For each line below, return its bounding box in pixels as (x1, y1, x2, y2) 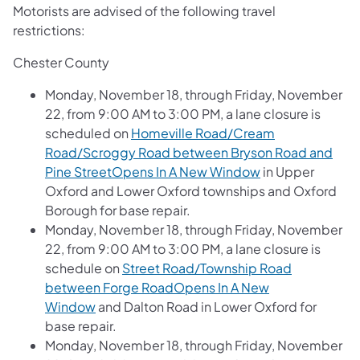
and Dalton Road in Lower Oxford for (96, 297, 317, 315)
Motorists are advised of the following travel (13, 2, 276, 19)
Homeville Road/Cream (131, 124, 275, 141)
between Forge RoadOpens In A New (45, 278, 269, 296)
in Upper (260, 162, 314, 180)
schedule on (45, 259, 122, 276)
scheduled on (45, 124, 131, 141)
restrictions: (13, 21, 85, 39)
